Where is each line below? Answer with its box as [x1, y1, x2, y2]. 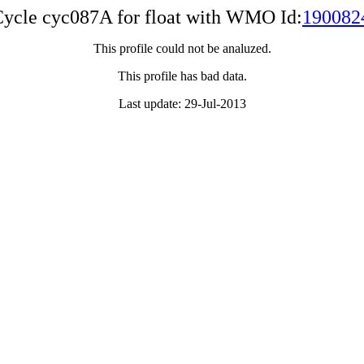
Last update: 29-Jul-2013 [118, 97, 246, 110]
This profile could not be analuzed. [93, 41, 271, 55]
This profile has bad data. [117, 69, 247, 83]
